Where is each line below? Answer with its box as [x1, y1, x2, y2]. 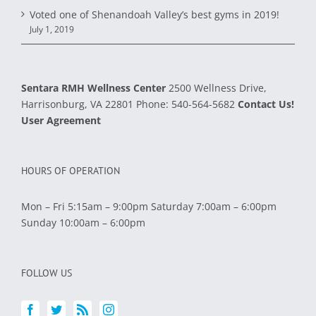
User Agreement [21, 113, 101, 127]
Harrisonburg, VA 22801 [21, 97, 136, 111]
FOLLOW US [21, 266, 72, 279]
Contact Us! [238, 97, 294, 111]
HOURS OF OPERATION [21, 164, 120, 177]
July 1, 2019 [30, 23, 74, 35]
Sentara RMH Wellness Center [21, 80, 166, 95]
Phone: [136, 97, 171, 111]
